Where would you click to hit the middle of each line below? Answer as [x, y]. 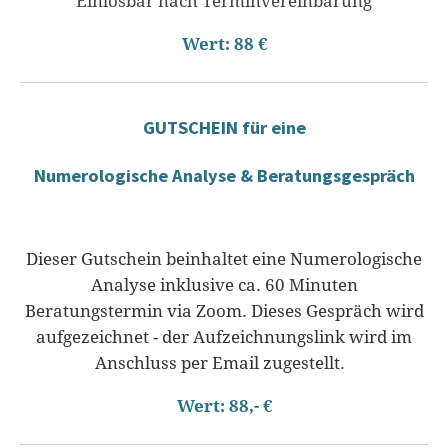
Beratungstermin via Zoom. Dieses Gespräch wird [224, 311]
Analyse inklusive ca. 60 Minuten [224, 285]
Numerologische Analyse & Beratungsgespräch [224, 176]
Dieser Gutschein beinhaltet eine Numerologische [224, 259]
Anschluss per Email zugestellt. [224, 363]
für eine [273, 128]
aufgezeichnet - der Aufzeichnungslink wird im [224, 337]
